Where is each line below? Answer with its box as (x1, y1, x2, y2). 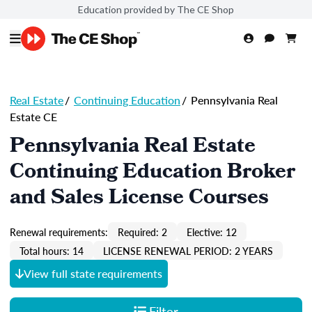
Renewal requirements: (10, 224, 108, 239)
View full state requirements (24, 265, 162, 281)
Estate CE (10, 109, 57, 125)
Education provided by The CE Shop (78, 3, 234, 15)
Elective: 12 (187, 224, 237, 239)
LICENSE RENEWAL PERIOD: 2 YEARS (103, 243, 273, 258)
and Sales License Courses (10, 182, 269, 217)
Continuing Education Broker (10, 156, 295, 191)
